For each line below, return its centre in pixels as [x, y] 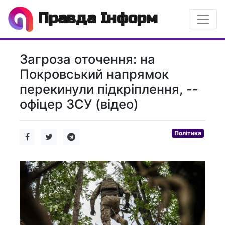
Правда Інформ [95, 18]
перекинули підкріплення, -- [109, 89]
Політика [188, 133]
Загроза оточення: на [87, 59]
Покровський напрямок [94, 74]
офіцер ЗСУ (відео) [79, 104]
